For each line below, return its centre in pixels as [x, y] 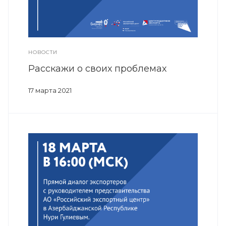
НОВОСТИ [43, 52]
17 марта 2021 [50, 90]
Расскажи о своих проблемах [97, 68]
